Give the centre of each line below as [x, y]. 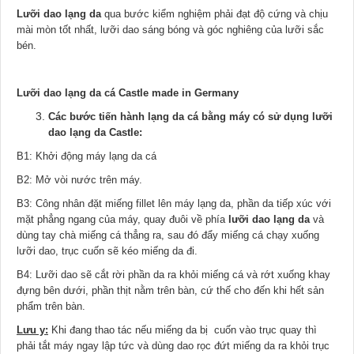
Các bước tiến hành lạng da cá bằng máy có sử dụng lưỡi [190, 116]
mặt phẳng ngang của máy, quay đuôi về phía [122, 219]
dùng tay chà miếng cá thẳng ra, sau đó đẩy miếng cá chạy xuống [168, 235]
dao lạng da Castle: [95, 132]
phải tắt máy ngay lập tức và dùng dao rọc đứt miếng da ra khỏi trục [173, 345]
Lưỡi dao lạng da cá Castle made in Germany [128, 92]
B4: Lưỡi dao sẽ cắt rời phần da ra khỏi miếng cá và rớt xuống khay [173, 274]
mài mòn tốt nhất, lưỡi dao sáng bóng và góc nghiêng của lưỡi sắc [170, 29]
